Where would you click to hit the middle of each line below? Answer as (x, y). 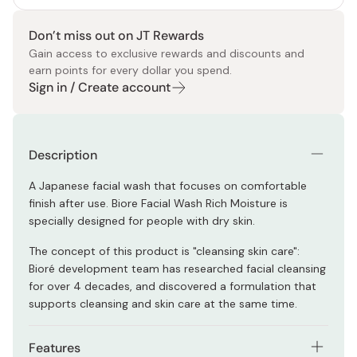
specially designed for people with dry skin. (142, 221)
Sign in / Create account (100, 87)
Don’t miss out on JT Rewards (116, 35)
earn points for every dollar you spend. (130, 70)
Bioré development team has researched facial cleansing (177, 269)
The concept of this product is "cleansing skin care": (164, 251)
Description (63, 155)
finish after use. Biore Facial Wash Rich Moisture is (158, 203)
